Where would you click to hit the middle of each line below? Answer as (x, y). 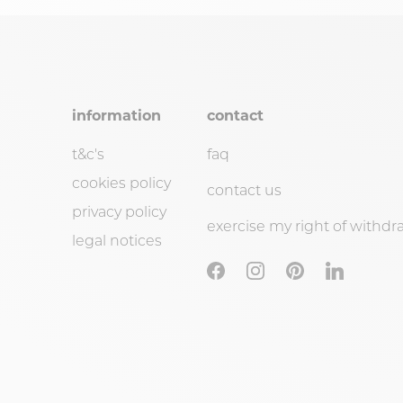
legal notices (117, 240)
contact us (244, 190)
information (116, 115)
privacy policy (119, 211)
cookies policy (121, 183)
